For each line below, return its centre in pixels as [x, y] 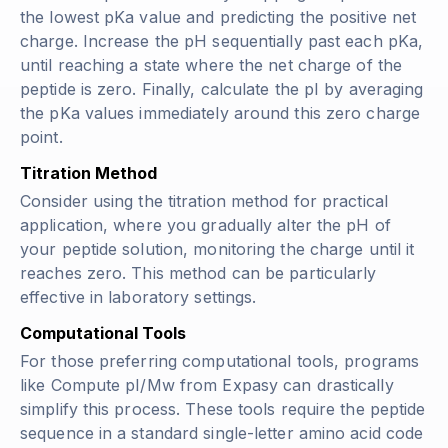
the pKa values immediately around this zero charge [220, 112]
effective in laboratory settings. [138, 296]
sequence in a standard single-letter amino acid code [222, 432]
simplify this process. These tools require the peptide [223, 408]
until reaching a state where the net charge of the [211, 64]
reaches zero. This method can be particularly [198, 272]
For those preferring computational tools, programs [220, 360]
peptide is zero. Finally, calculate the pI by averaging [222, 88]
